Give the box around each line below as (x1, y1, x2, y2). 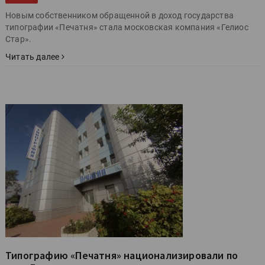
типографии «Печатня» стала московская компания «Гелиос (5, 22, 248, 32)
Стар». (5, 34, 32, 44)
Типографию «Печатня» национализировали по (5, 248, 238, 262)
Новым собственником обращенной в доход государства (5, 10, 234, 20)
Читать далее (5, 51, 62, 62)
